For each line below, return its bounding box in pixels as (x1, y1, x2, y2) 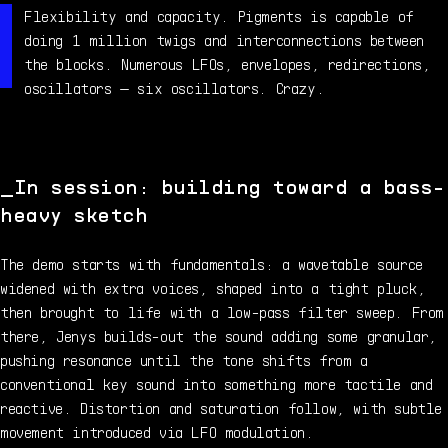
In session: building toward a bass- (13, 173, 443, 198)
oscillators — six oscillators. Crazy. (24, 77, 325, 97)
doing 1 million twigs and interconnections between (24, 29, 425, 49)
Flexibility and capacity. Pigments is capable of (24, 5, 414, 25)
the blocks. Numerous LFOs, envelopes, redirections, (24, 53, 431, 73)
